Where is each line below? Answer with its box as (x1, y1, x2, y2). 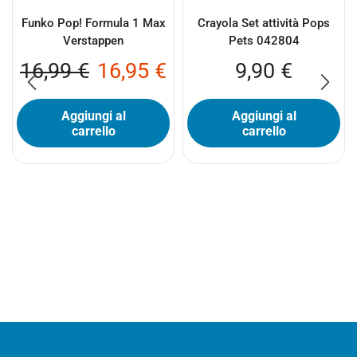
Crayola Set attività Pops (198, 15, 330, 30)
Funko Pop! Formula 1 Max (21, 15, 166, 30)
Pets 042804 (228, 33, 300, 48)
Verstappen (63, 33, 124, 48)
